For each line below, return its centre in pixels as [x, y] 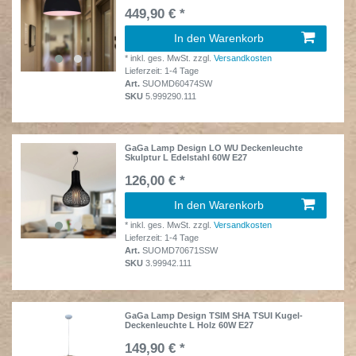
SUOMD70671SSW [180, 251]
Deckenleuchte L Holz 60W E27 [190, 325]
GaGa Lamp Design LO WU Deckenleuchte [214, 148]
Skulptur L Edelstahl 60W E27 [186, 158]
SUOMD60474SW [178, 84]
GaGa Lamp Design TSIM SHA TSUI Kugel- [214, 315]
